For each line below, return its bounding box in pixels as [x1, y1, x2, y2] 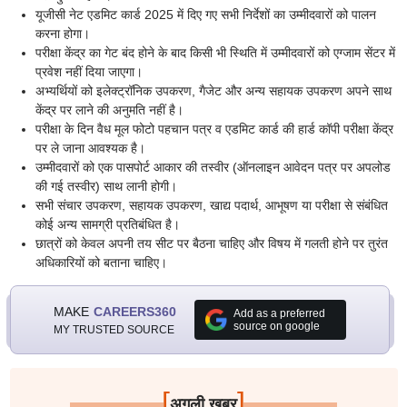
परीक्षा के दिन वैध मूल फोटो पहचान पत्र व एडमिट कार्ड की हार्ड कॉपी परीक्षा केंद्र [35, 122, 393, 136]
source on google [233, 320, 320, 333]
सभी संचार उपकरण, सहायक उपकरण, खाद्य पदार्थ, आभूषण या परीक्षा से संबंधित [35, 198, 388, 213]
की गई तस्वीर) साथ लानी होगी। [35, 179, 177, 194]
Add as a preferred [233, 307, 325, 320]
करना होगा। [35, 26, 90, 41]
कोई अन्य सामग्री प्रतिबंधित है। [35, 217, 180, 232]
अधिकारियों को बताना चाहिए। [35, 255, 167, 270]
